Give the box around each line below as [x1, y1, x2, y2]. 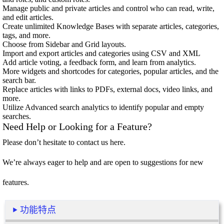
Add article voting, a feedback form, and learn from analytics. [2, 58, 196, 66]
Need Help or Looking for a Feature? [2, 121, 152, 132]
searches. [2, 112, 31, 120]
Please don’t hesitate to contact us [2, 138, 110, 146]
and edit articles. [2, 13, 53, 21]
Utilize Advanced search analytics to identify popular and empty [2, 103, 204, 111]
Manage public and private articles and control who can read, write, [2, 4, 214, 12]
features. [2, 178, 29, 186]
